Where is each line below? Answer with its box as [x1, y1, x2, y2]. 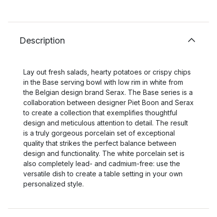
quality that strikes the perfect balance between [23, 139, 176, 147]
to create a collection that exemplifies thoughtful [23, 108, 177, 117]
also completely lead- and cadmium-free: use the [23, 159, 180, 168]
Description [19, 35, 65, 46]
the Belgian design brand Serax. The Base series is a [23, 88, 193, 96]
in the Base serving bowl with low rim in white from [23, 78, 183, 86]
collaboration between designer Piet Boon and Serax [23, 98, 194, 107]
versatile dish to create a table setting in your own [23, 170, 183, 178]
